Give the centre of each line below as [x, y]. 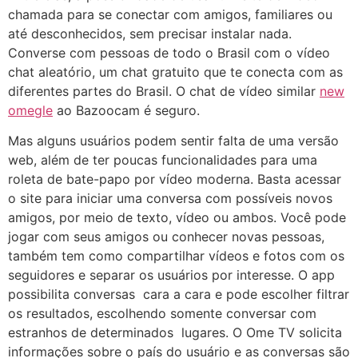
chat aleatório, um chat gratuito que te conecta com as [175, 72]
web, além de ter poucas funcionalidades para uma [163, 159]
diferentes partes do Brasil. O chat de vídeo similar [164, 91]
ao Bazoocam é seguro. [126, 110]
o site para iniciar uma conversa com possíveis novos [170, 198]
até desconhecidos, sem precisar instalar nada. [150, 33]
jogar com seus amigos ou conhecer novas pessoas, [166, 236]
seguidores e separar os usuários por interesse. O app [171, 274]
